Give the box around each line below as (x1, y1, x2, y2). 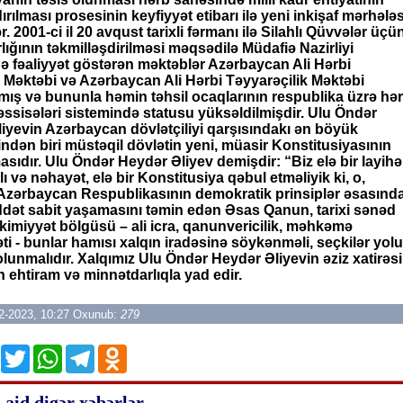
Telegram (94, 344, 154, 359)
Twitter (30, 344, 72, 359)
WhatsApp (62, 344, 129, 359)
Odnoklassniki (127, 344, 218, 359)
